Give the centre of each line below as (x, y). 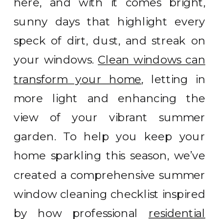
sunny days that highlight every (110, 22)
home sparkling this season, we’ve (110, 156)
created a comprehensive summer (110, 175)
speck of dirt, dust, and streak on (110, 41)
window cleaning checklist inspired (110, 194)
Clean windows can (152, 60)
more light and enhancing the (110, 98)
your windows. (56, 60)
